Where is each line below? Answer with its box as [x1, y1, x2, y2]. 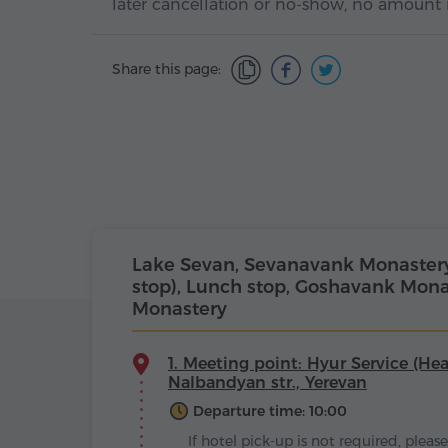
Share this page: [112, 60, 221, 78]
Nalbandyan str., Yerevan [168, 373, 367, 392]
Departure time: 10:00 [193, 402, 347, 420]
